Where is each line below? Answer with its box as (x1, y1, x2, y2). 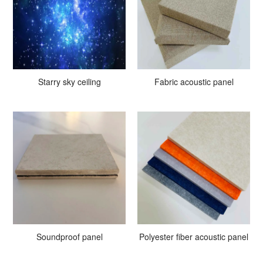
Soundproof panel (36, 230, 103, 242)
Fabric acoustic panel (154, 75, 234, 87)
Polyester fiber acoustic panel (139, 230, 248, 242)
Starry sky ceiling (38, 75, 101, 87)
